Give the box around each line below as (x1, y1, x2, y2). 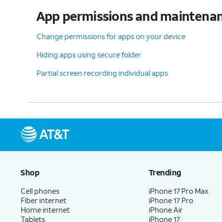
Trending (148, 166, 181, 177)
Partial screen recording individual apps (37, 67, 168, 78)
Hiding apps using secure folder (37, 49, 141, 59)
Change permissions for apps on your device (37, 31, 185, 41)
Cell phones (21, 185, 59, 196)
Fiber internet (21, 195, 66, 205)
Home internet (21, 204, 70, 215)
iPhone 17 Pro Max (149, 185, 209, 196)
